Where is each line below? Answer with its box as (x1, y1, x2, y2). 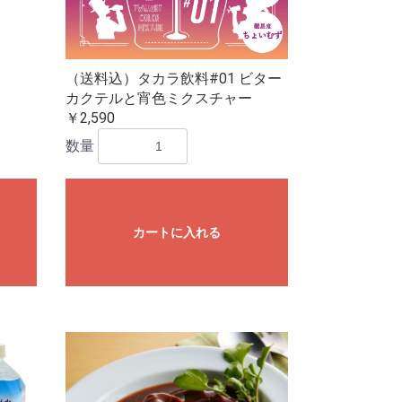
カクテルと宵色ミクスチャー (65, 90, 252, 108)
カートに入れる (132, 225, 221, 240)
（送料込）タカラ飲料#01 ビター (65, 70, 282, 88)
